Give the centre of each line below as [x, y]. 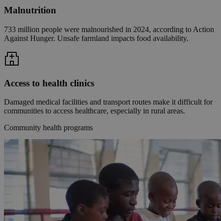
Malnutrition [30, 10]
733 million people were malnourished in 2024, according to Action [109, 29]
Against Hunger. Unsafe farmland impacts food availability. [96, 38]
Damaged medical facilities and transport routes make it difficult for [108, 102]
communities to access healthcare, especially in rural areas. [94, 111]
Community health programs [48, 128]
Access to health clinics [49, 83]
